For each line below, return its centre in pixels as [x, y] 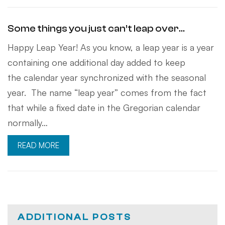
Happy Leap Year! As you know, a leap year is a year [111, 47]
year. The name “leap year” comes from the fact [107, 92]
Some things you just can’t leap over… [96, 28]
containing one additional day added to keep [96, 62]
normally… [28, 122]
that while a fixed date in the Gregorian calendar [104, 107]
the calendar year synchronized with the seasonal [107, 77]
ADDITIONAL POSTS [75, 217]
